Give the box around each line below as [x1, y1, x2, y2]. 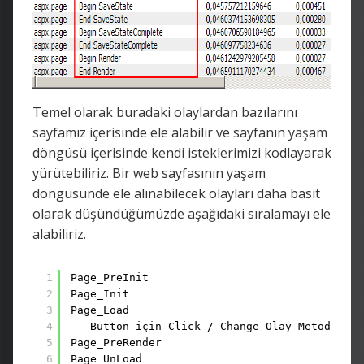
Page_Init [71, 287, 129, 300]
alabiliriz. [32, 224, 86, 243]
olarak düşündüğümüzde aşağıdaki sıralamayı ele [32, 204, 331, 223]
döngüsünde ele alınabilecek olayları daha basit [32, 184, 320, 202]
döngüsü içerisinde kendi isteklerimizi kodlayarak [32, 143, 331, 162]
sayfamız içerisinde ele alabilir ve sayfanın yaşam [32, 123, 327, 141]
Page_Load [71, 303, 129, 316]
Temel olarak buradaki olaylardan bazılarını [32, 102, 297, 121]
